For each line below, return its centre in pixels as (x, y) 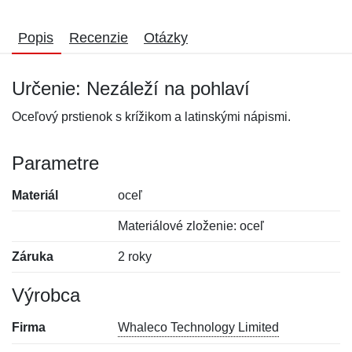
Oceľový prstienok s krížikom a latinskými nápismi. (151, 117)
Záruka (33, 257)
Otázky (166, 38)
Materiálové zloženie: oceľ (191, 226)
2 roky (135, 257)
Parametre (55, 163)
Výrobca (46, 295)
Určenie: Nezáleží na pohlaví (131, 88)
